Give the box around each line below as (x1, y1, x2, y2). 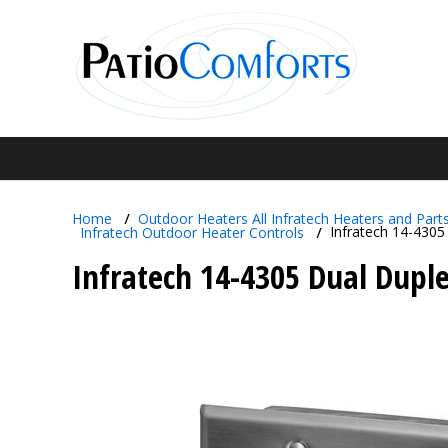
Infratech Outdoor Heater (80, 222, 249, 242)
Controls (249, 222, 304, 242)
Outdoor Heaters (138, 208, 248, 228)
